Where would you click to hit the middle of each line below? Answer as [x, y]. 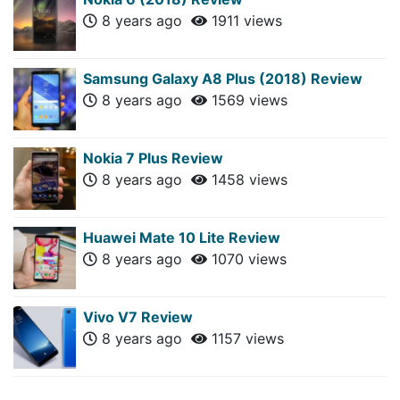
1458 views [247, 179]
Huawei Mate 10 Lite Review [182, 237]
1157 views [246, 338]
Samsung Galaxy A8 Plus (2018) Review [223, 78]
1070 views [247, 258]
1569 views [247, 100]
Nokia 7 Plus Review [153, 158]
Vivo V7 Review [138, 317]
